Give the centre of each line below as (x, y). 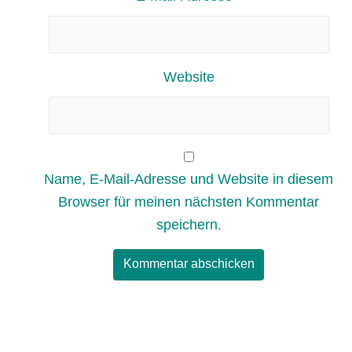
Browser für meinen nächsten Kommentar (189, 202)
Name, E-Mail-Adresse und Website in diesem (189, 179)
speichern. (189, 224)
